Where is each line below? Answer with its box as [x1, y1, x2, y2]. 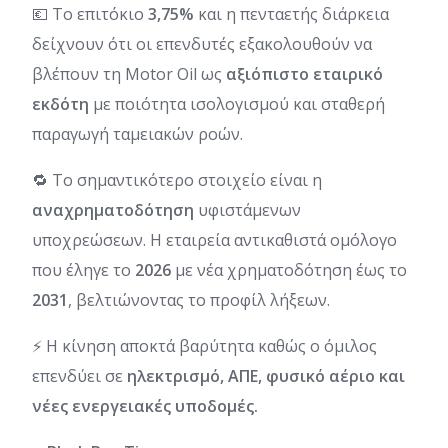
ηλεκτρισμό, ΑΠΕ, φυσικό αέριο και [123, 364, 405, 387]
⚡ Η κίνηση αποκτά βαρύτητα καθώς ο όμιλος [32, 334, 377, 357]
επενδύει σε [32, 364, 123, 387]
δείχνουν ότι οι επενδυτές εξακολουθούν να [32, 32, 372, 55]
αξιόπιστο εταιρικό [226, 62, 383, 85]
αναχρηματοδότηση [32, 198, 198, 221]
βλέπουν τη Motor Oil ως [32, 62, 226, 85]
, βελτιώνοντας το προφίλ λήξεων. [68, 288, 330, 311]
